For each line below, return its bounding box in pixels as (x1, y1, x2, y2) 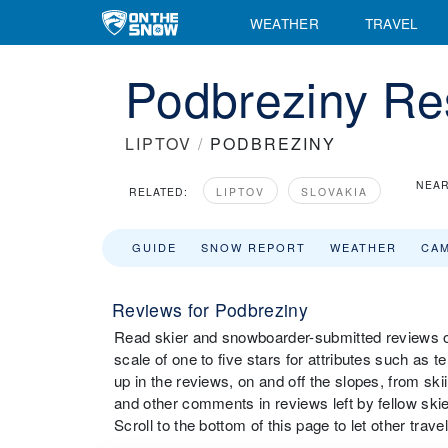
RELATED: (129, 184, 188, 199)
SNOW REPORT (201, 239, 306, 255)
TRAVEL (364, 12, 419, 33)
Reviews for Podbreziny (112, 297, 309, 322)
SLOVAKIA (301, 184, 368, 199)
